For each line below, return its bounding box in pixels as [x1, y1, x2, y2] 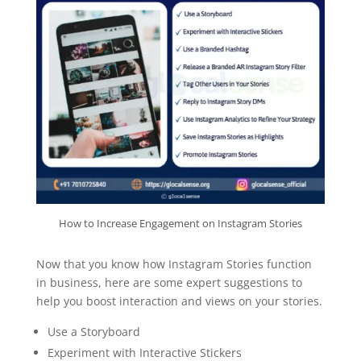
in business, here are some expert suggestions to [35, 274, 302, 290]
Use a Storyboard [47, 323, 140, 339]
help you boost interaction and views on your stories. [35, 293, 322, 309]
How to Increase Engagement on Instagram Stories [58, 215, 302, 230]
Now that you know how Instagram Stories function [35, 255, 312, 272]
